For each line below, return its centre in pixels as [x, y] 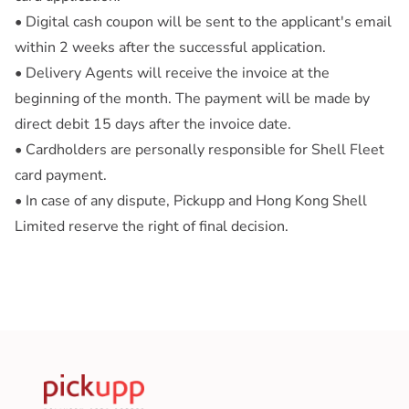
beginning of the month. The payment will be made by [192, 99]
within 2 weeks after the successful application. [170, 48]
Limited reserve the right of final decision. [152, 227]
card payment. [61, 176]
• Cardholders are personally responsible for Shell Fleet [199, 150]
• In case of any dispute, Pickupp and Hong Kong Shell [191, 201]
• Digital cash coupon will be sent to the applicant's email [203, 22]
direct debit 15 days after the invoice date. [153, 125]
